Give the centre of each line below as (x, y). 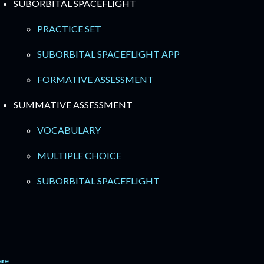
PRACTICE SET (69, 29)
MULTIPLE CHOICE (79, 155)
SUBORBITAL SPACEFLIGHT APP (108, 54)
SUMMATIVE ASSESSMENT (73, 105)
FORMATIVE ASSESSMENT (95, 79)
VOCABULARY (69, 130)
